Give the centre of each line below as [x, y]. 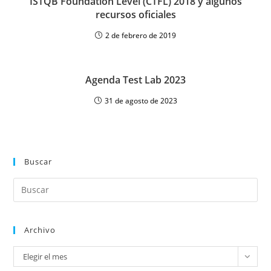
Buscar [38, 161]
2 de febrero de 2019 [141, 35]
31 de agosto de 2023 [141, 100]
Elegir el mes [45, 256]
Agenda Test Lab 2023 [135, 80]
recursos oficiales [135, 14]
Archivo [40, 230]
